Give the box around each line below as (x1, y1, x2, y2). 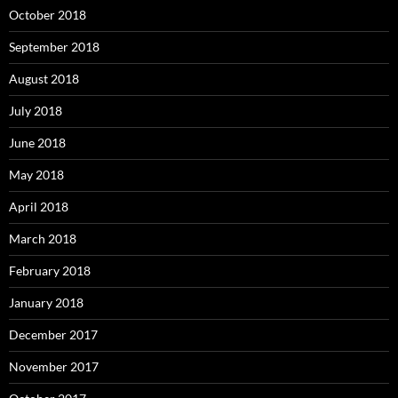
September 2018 (9, 39, 99, 55)
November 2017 (9, 359, 99, 375)
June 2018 (9, 135, 66, 151)
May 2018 (9, 167, 64, 183)
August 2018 (9, 71, 79, 87)
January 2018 (9, 295, 84, 311)
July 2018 (9, 103, 62, 119)
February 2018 (9, 263, 91, 279)
